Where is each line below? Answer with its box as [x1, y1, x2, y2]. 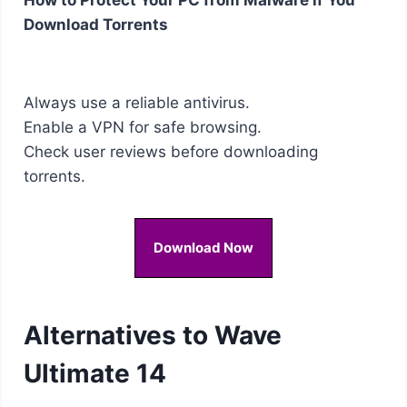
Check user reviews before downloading [23, 142, 318, 161]
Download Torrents [23, 15, 168, 34]
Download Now [154, 238, 253, 256]
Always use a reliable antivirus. [23, 93, 250, 112]
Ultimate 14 [23, 357, 166, 389]
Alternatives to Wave [23, 319, 282, 351]
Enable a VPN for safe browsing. [23, 117, 262, 136]
